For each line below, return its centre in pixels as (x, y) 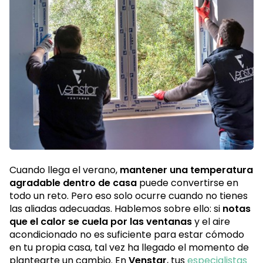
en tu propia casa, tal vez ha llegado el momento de (129, 248)
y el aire (211, 222)
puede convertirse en (188, 183)
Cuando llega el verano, (63, 170)
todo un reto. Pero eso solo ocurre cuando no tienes (129, 196)
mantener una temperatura (185, 170)
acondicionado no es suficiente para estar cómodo (127, 235)
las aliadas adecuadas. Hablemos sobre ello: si (116, 209)
